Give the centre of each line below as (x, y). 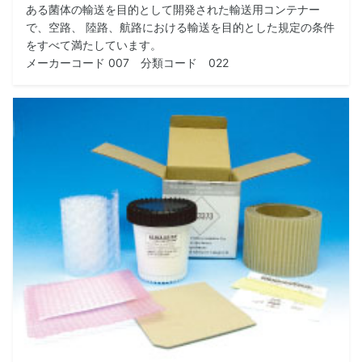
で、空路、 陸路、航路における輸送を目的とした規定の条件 (180, 27)
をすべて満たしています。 (94, 45)
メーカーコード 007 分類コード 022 (127, 63)
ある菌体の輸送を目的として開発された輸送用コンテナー (173, 10)
